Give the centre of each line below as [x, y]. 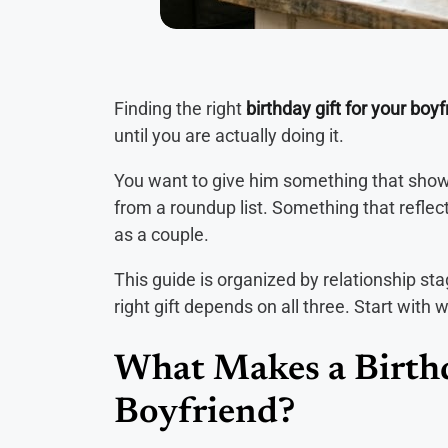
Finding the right [180, 109]
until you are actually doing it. [229, 136]
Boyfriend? [204, 414]
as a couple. [161, 235]
